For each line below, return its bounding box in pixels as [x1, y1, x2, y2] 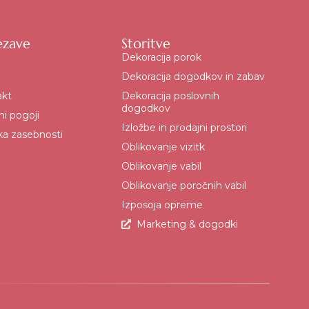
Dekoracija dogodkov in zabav [121, 70, 265, 83]
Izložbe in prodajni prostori [121, 121, 247, 134]
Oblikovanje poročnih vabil [121, 179, 246, 192]
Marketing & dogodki [137, 217, 239, 230]
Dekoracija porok [121, 50, 201, 63]
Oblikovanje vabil [121, 159, 201, 172]
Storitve [121, 34, 170, 52]
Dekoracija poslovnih [121, 89, 219, 102]
